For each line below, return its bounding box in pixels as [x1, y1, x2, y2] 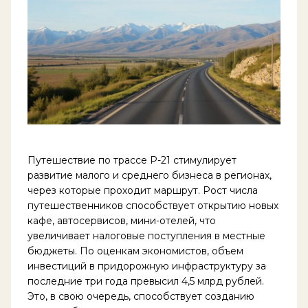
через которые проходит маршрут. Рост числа [27, 184, 258, 197]
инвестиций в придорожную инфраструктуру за [27, 259, 266, 272]
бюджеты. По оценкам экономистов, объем [27, 244, 243, 257]
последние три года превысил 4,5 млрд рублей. [27, 274, 264, 287]
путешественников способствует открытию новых [27, 199, 278, 212]
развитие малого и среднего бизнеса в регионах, [27, 168, 272, 181]
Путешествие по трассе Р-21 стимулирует [27, 153, 236, 166]
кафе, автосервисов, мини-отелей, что [27, 214, 216, 227]
